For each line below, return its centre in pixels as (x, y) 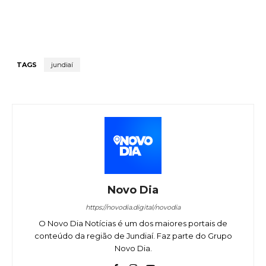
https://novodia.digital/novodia (133, 208)
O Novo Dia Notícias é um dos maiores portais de (133, 224)
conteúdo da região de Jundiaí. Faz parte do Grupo (133, 236)
